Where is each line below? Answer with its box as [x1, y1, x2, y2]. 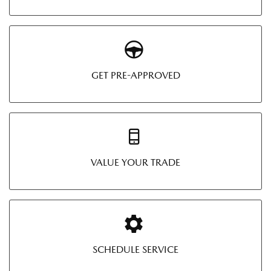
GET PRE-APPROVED [91, 70, 180, 81]
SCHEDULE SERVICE [93, 244, 178, 255]
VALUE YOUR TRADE [91, 157, 180, 168]
